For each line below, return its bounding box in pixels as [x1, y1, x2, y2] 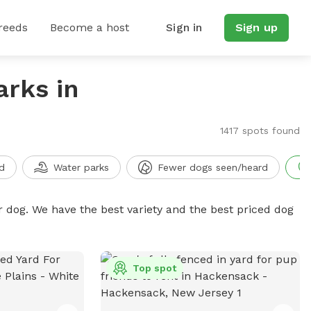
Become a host [50, 21, 129, 34]
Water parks [53, 162, 109, 173]
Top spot [132, 262, 176, 274]
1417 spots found [219, 125, 300, 136]
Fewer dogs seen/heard [157, 162, 268, 173]
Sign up [235, 21, 278, 34]
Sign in [166, 21, 203, 34]
